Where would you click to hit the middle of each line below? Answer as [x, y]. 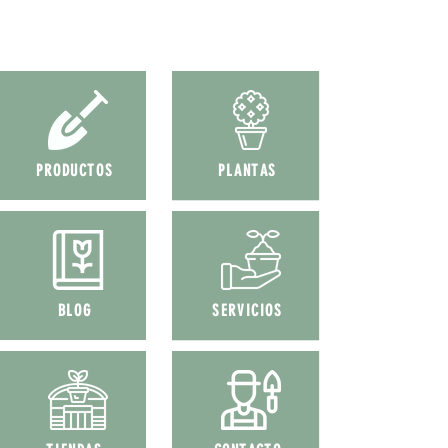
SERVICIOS [247, 310]
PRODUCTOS [74, 170]
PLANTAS [247, 170]
